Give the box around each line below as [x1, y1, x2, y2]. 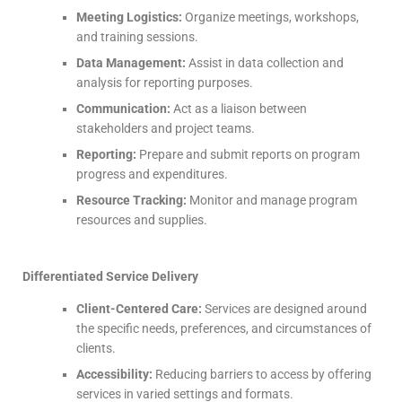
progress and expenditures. [76, 167, 228, 181]
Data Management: [76, 56, 186, 70]
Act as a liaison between [170, 101, 307, 116]
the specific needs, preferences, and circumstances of [76, 321, 371, 336]
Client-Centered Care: [76, 301, 202, 316]
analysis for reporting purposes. [76, 75, 253, 90]
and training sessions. [76, 30, 198, 44]
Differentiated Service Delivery [22, 269, 198, 284]
